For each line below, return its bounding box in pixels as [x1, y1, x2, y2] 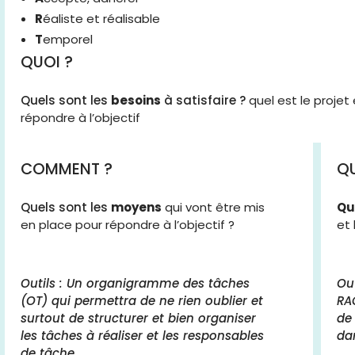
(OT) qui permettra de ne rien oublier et [21, 292, 263, 309]
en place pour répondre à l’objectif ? [21, 216, 235, 233]
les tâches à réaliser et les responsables [21, 327, 264, 344]
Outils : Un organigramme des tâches [21, 275, 250, 292]
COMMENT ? [21, 158, 113, 180]
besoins [111, 92, 161, 109]
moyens [111, 199, 162, 216]
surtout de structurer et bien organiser [21, 310, 256, 326]
